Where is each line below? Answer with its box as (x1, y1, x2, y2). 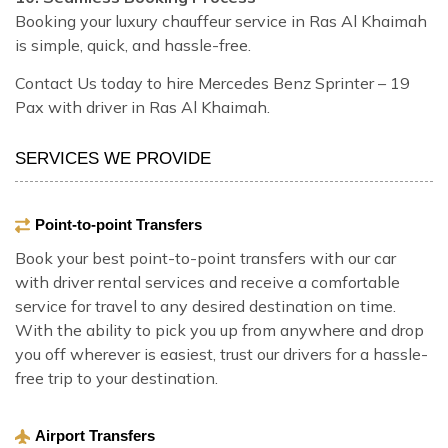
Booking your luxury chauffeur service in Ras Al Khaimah (15, 10, 427, 31)
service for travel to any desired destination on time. (15, 296, 396, 317)
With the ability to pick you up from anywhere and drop (15, 320, 424, 341)
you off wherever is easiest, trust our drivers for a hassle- (15, 344, 428, 365)
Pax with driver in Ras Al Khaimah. (15, 96, 270, 117)
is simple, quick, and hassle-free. (15, 34, 251, 55)
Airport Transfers (35, 427, 155, 444)
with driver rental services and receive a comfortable (15, 272, 400, 293)
